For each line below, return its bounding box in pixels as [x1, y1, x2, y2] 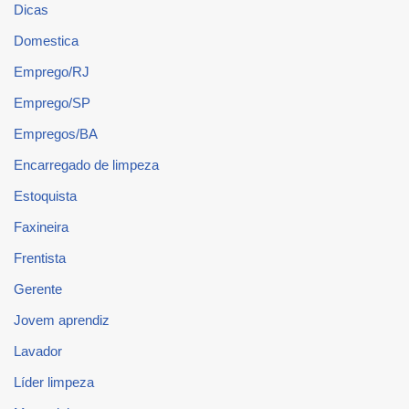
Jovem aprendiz [14, 311, 110, 328]
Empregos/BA [14, 125, 98, 142]
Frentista [14, 249, 66, 266]
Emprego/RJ [14, 63, 89, 79]
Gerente [14, 280, 62, 297]
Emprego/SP [14, 94, 90, 110]
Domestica [14, 32, 79, 48]
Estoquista [14, 187, 77, 204]
